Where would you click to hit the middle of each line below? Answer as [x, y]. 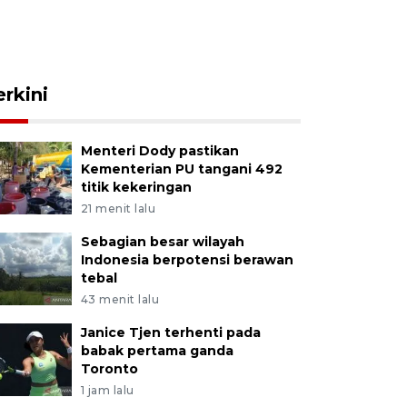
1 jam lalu [107, 390]
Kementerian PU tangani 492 [181, 169]
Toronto [109, 369]
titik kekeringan [136, 187]
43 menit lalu [120, 299]
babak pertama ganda [157, 351]
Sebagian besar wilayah [162, 242]
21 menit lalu [118, 208]
